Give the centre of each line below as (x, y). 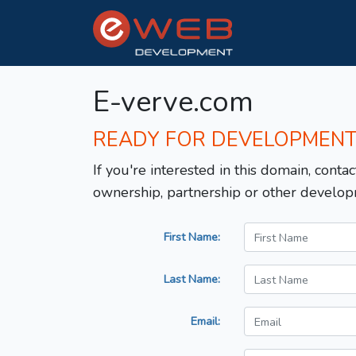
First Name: (192, 237)
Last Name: (192, 279)
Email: (205, 321)
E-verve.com (173, 103)
